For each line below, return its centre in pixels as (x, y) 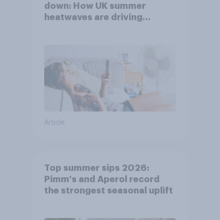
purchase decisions (87, 29)
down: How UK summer (95, 6)
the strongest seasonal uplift (108, 191)
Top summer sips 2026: (96, 168)
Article (54, 123)
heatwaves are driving (93, 17)
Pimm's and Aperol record (102, 179)
